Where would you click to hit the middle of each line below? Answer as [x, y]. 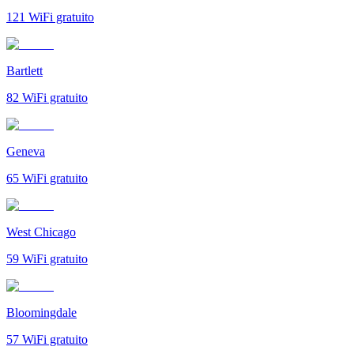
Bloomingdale [41, 312]
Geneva [26, 151]
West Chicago [41, 232]
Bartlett [24, 70]
